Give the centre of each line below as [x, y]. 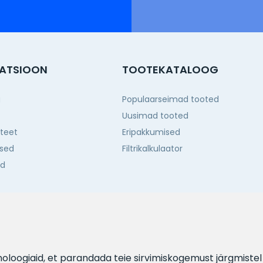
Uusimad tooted [155, 116]
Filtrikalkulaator [152, 149]
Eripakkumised [151, 132]
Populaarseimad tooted [171, 100]
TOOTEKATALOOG [170, 70]
